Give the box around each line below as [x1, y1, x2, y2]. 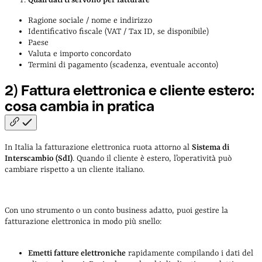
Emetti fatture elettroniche [28, 248, 126, 258]
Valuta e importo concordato [28, 49, 131, 58]
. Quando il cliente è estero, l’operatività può [73, 153, 232, 163]
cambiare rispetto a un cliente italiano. [5, 164, 144, 174]
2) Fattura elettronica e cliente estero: [5, 82, 254, 98]
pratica [107, 98, 154, 114]
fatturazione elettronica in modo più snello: [5, 216, 162, 226]
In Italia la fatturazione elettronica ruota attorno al [5, 142, 192, 152]
